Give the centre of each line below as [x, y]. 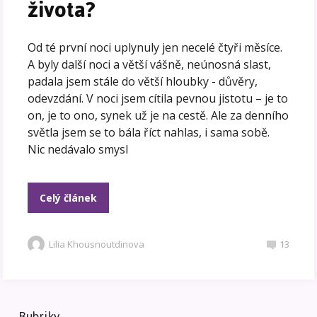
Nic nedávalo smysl [78, 149]
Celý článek [69, 197]
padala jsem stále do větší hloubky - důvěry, [143, 81]
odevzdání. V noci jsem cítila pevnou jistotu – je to [158, 98]
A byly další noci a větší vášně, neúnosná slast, [150, 64]
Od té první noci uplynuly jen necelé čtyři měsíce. [155, 47]
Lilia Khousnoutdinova [97, 244]
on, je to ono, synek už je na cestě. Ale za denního [158, 115]
